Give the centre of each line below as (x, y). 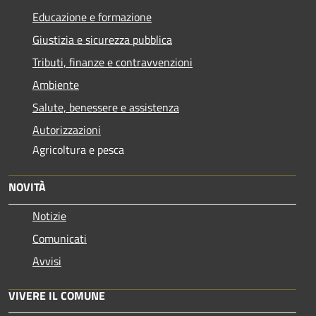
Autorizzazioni (67, 130)
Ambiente (56, 85)
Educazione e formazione (92, 17)
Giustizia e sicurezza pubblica (102, 39)
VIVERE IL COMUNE (57, 296)
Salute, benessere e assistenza (106, 107)
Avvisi (47, 261)
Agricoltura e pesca (78, 150)
